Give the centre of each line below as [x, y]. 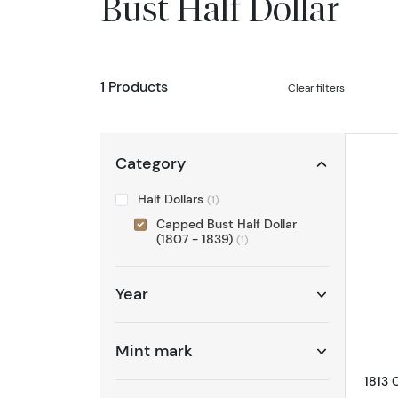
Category [151, 164]
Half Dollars [172, 199]
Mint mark [154, 350]
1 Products [134, 86]
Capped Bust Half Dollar [226, 223]
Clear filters [317, 87]
